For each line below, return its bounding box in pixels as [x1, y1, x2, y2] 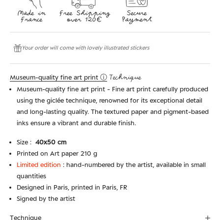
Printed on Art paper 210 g [17, 149, 97, 158]
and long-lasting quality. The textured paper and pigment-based [17, 108, 209, 116]
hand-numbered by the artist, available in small [66, 161, 206, 169]
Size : [17, 138, 33, 146]
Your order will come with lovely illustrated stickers [22, 44, 149, 52]
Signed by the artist [17, 194, 75, 203]
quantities [17, 172, 46, 180]
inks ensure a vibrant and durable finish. [17, 119, 136, 127]
